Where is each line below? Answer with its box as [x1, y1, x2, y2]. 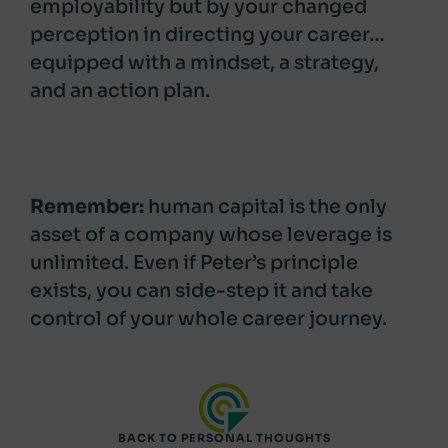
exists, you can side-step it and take [30, 278, 373, 303]
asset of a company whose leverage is [30, 222, 392, 247]
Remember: [30, 194, 148, 219]
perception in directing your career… [30, 22, 385, 47]
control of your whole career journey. [30, 306, 387, 331]
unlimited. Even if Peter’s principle [30, 250, 358, 275]
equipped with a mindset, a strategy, [30, 50, 379, 75]
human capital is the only [148, 194, 387, 219]
